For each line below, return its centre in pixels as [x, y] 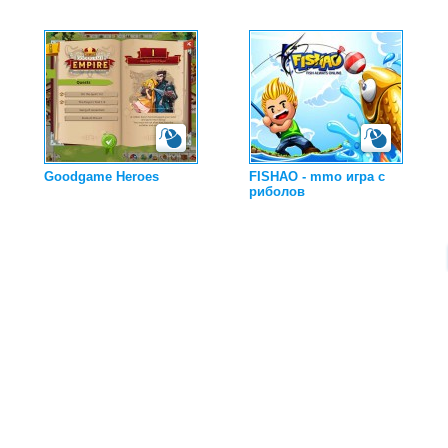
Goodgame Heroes [101, 176]
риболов [277, 191]
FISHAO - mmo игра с [317, 176]
